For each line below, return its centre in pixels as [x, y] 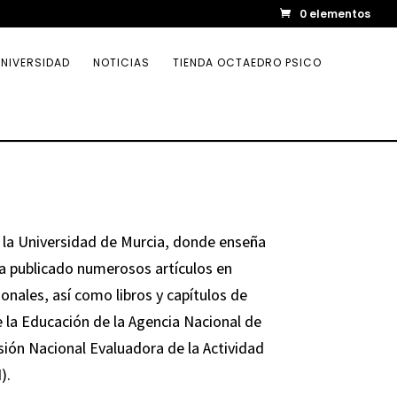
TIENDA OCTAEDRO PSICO [247, 62]
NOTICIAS [121, 62]
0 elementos [335, 14]
